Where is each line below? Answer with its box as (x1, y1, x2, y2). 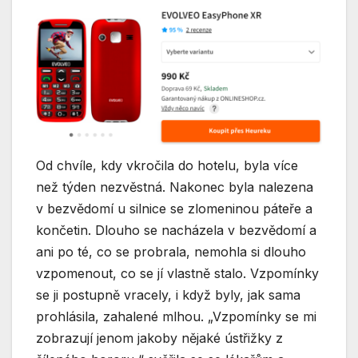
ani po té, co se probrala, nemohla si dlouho (36, 244, 306, 261)
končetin (36, 222, 88, 239)
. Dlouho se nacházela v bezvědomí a (88, 222, 316, 239)
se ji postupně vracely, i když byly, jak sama (36, 287, 300, 304)
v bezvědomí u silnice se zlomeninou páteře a (36, 201, 312, 217)
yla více (252, 157, 298, 174)
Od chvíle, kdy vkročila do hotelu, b (36, 157, 252, 174)
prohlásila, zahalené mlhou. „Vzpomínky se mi (36, 308, 316, 325)
